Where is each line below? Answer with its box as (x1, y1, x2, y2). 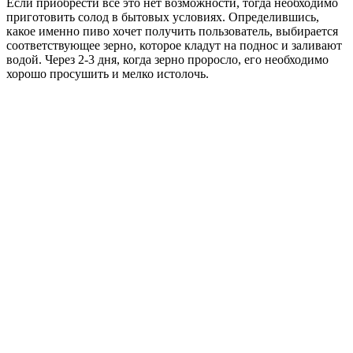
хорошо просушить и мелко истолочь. (6, 67, 209, 81)
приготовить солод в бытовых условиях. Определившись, (6, 10, 319, 24)
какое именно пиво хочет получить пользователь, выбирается (6, 24, 338, 39)
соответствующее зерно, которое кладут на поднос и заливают (6, 39, 342, 53)
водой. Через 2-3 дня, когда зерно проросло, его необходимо (6, 53, 329, 67)
